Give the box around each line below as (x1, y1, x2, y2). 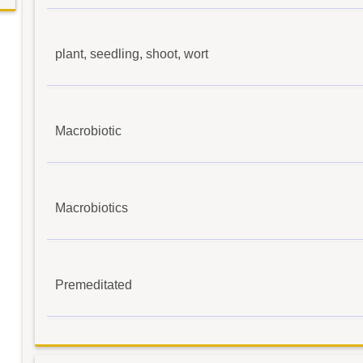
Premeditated (55, 277, 132, 292)
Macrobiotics (55, 200, 128, 215)
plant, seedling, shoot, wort (55, 46, 208, 61)
